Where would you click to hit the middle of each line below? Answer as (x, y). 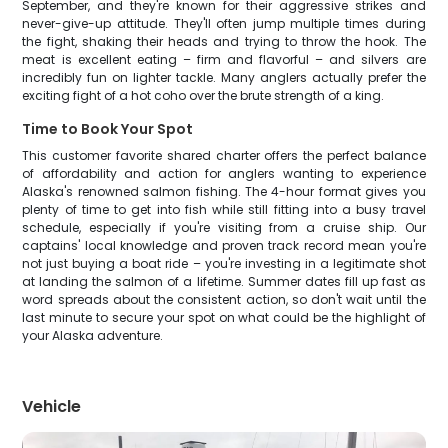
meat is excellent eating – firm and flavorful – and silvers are (224, 59)
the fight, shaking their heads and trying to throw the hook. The (224, 41)
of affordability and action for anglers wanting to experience (224, 173)
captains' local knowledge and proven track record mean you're (224, 245)
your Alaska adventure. (93, 335)
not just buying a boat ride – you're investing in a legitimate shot (224, 263)
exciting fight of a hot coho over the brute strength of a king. (203, 95)
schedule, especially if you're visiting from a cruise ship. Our (224, 227)
